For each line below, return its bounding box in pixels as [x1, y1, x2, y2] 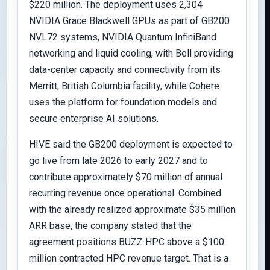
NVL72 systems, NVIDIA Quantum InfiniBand [29, 31, 216, 43]
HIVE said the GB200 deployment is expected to [29, 139, 233, 150]
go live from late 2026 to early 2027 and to [29, 155, 208, 166]
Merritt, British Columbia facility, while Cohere [29, 80, 219, 92]
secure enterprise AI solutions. [29, 113, 159, 124]
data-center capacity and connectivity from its [29, 64, 221, 75]
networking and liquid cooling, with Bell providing [29, 48, 233, 59]
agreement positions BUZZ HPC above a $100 [29, 236, 224, 248]
